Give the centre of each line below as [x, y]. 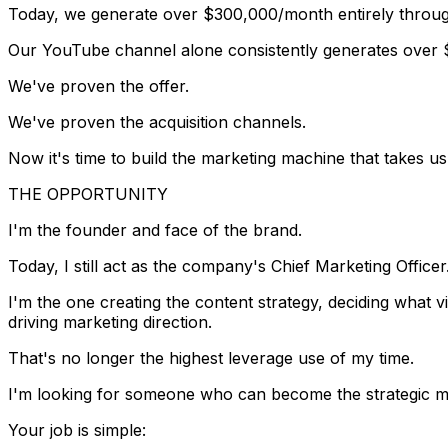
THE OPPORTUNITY [88, 193]
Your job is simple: [77, 429]
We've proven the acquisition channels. [157, 121]
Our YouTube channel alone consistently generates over [225, 49]
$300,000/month [268, 13]
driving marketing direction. [110, 321]
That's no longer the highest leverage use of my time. [211, 357]
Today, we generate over [105, 13]
